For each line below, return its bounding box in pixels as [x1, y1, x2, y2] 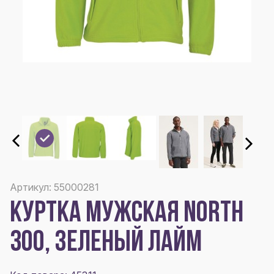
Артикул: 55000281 [10, 181, 99, 193]
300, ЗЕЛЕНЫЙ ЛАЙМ [10, 229, 202, 258]
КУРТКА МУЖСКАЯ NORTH [10, 199, 243, 229]
